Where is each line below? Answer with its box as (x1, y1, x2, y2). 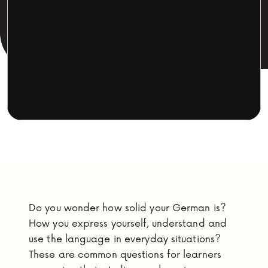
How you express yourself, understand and (29, 218, 227, 230)
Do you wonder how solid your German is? (29, 202, 226, 214)
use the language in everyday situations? (29, 233, 221, 245)
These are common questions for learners (29, 249, 221, 261)
